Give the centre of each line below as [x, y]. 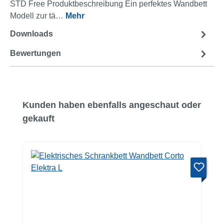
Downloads [32, 34]
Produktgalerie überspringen [60, 103]
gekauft [38, 118]
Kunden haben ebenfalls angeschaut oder [112, 105]
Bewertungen [35, 53]
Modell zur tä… [38, 15]
